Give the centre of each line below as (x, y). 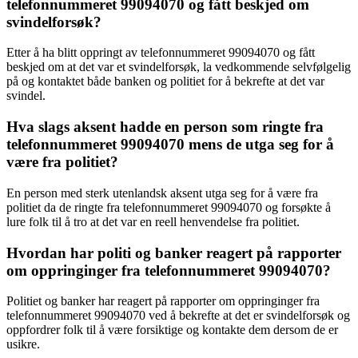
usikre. (23, 344)
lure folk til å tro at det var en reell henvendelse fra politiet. (153, 221)
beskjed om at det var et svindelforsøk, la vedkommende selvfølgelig (179, 67)
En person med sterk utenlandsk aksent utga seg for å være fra (162, 193)
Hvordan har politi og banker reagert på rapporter (174, 253)
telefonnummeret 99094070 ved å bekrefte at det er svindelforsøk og (178, 316)
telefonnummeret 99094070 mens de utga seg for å (170, 145)
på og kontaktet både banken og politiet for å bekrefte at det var (165, 82)
